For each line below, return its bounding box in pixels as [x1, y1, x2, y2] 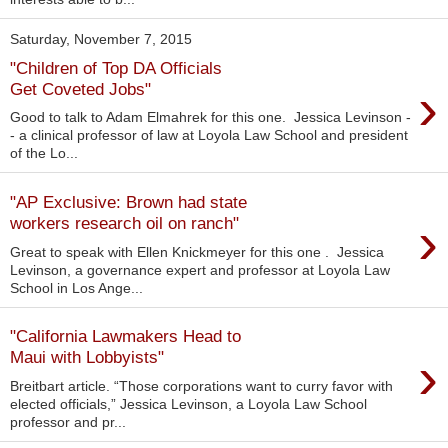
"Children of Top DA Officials [10, 57, 222, 78]
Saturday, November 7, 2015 [10, 31, 192, 48]
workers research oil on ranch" [10, 212, 239, 233]
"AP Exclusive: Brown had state [10, 191, 247, 212]
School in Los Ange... [10, 279, 143, 296]
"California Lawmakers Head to [10, 326, 241, 347]
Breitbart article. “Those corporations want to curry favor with [10, 377, 393, 394]
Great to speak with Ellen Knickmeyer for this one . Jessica [10, 243, 384, 260]
